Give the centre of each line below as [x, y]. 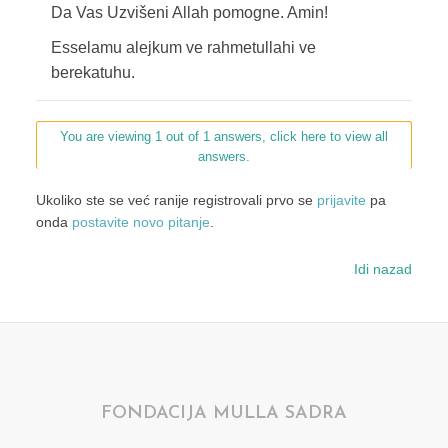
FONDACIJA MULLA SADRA [224, 413]
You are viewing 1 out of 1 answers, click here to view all [223, 137]
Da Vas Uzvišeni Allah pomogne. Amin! [189, 13]
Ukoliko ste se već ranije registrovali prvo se [176, 200]
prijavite [341, 200]
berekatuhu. [92, 73]
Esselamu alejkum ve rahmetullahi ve [183, 48]
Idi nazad [382, 269]
